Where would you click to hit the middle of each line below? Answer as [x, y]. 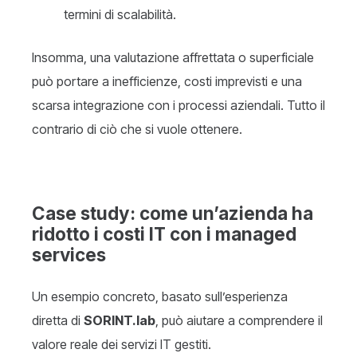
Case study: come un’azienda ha [173, 213]
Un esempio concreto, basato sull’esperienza [160, 296]
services [69, 254]
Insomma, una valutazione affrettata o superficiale [173, 57]
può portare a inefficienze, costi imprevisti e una [167, 81]
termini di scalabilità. [120, 14]
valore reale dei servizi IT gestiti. [122, 344]
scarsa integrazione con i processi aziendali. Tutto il [178, 105]
